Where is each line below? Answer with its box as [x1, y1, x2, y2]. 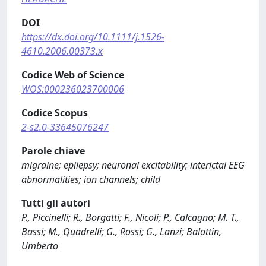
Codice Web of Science [21, 68, 124, 81]
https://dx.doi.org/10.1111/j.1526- [21, 30, 164, 43]
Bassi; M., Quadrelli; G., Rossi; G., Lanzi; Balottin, [21, 225, 221, 238]
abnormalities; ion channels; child [21, 173, 160, 186]
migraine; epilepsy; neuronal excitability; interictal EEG [21, 159, 245, 172]
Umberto [21, 239, 58, 252]
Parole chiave [21, 144, 85, 157]
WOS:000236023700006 [21, 83, 124, 96]
